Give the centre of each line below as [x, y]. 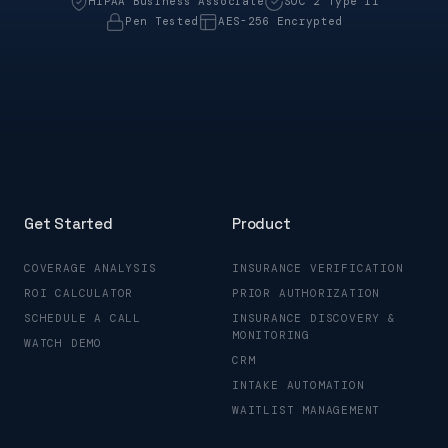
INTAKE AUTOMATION [298, 384]
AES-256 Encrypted [280, 21]
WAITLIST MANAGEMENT [306, 409]
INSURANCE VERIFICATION [318, 267]
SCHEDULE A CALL [82, 317]
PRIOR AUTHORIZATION [306, 292]
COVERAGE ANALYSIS [90, 267]
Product [261, 223]
